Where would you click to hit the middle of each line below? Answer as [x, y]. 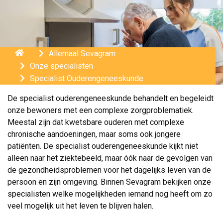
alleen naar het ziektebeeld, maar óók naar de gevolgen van [110, 158]
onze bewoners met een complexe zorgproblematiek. [101, 110]
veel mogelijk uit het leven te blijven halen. [80, 206]
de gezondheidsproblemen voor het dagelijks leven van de [109, 170]
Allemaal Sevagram [82, 54]
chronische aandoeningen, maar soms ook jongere [94, 134]
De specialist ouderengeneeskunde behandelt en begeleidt [111, 98]
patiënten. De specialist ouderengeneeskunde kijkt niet [103, 146]
